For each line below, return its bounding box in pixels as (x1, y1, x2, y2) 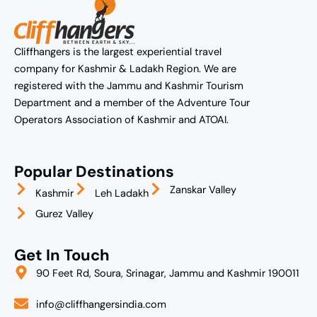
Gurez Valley (35, 207, 93, 221)
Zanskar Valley (170, 183, 236, 197)
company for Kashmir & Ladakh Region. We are (14, 62, 236, 76)
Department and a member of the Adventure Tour (14, 96, 250, 110)
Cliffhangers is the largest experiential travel (14, 45, 221, 59)
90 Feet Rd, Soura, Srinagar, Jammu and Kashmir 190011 (36, 267, 299, 281)
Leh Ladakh (95, 187, 149, 201)
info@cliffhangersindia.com (36, 298, 166, 312)
